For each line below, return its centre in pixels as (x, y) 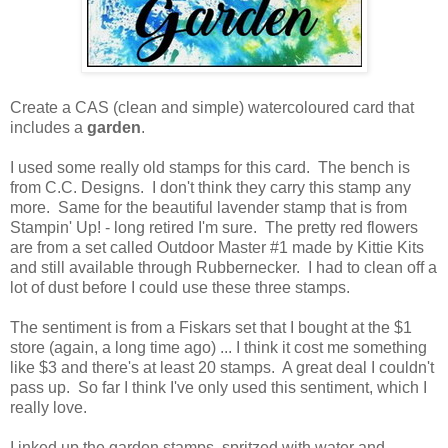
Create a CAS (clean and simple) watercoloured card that (212, 108)
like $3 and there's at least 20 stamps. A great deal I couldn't (222, 368)
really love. (48, 408)
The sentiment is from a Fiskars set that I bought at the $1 (211, 328)
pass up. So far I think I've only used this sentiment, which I (218, 388)
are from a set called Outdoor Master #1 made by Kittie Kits (217, 248)
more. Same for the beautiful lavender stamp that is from (208, 208)
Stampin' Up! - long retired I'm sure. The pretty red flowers (214, 228)
